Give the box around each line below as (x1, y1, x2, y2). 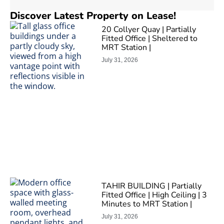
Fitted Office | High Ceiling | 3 (101, 189, 207, 201)
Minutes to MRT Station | (101, 198, 192, 210)
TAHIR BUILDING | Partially (101, 180, 202, 192)
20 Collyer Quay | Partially (101, 24, 196, 35)
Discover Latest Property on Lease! (10, 9, 176, 22)
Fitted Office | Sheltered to (101, 33, 198, 44)
